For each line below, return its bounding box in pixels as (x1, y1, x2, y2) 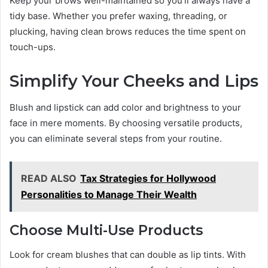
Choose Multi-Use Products (10, 222, 203, 239)
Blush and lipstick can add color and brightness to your (10, 102, 241, 114)
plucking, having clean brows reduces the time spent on (10, 25, 246, 37)
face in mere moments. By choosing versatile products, (10, 117, 242, 129)
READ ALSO (21, 172, 77, 185)
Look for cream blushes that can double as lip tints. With (10, 248, 246, 260)
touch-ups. (10, 41, 56, 53)
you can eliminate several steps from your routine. (10, 133, 222, 145)
